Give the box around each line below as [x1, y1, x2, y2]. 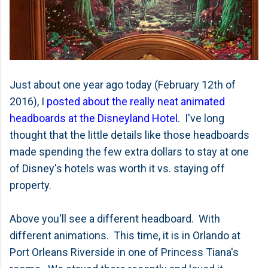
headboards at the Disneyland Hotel [10, 112, 178, 124]
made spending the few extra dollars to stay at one [10, 145, 249, 158]
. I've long [178, 112, 224, 124]
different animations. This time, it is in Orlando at [10, 229, 240, 242]
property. [10, 179, 51, 191]
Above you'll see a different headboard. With [10, 212, 220, 225]
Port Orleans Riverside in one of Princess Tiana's [10, 246, 239, 258]
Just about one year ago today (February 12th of [10, 78, 236, 91]
